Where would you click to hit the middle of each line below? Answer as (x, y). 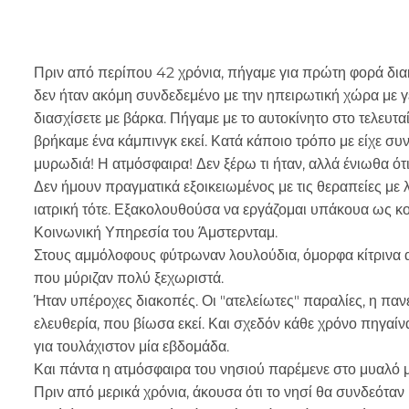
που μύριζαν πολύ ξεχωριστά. (129, 278)
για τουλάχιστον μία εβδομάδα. (131, 346)
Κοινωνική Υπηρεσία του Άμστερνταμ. (156, 232)
